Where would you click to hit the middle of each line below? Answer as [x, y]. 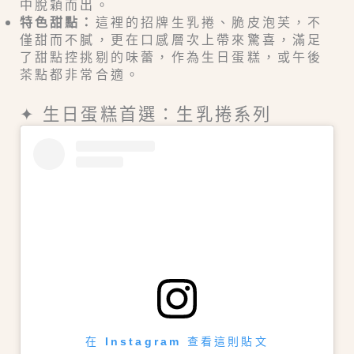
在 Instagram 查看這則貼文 [177, 342]
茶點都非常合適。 [80, 73]
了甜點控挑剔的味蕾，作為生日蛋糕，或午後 [171, 56]
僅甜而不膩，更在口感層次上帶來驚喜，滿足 [171, 39]
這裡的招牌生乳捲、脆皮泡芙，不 [209, 21]
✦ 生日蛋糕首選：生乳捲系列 [146, 113]
